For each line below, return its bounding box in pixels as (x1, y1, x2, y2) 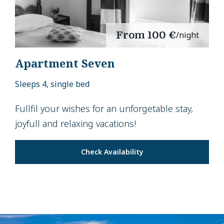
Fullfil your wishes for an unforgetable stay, (15, 102, 193, 114)
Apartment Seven (15, 55, 115, 70)
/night (176, 29, 199, 40)
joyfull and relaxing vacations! (15, 117, 136, 129)
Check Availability (80, 146, 143, 156)
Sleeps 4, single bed (15, 78, 89, 89)
